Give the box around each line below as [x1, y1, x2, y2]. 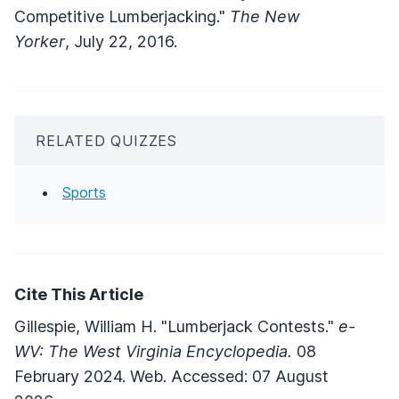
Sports [62, 183, 106, 201]
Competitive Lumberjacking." [14, 6, 230, 26]
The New [230, 6, 300, 26]
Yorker [14, 31, 65, 51]
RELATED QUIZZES [36, 131, 177, 150]
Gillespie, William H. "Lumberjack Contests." [14, 316, 338, 336]
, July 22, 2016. [65, 31, 177, 51]
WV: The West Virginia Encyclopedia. [14, 341, 292, 361]
